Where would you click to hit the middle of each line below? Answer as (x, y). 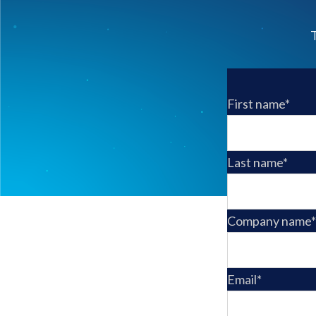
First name (256, 104)
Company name (269, 221)
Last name (255, 163)
